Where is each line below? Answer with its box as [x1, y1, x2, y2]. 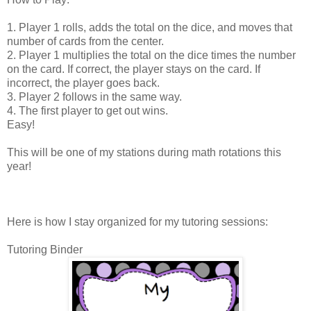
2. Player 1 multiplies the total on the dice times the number [7, 49, 296, 61]
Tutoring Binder [7, 243, 83, 255]
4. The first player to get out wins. [7, 104, 168, 117]
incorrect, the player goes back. [7, 76, 160, 89]
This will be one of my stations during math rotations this [7, 146, 281, 158]
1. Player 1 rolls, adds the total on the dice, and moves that [7, 21, 292, 33]
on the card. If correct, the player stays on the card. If [7, 62, 260, 75]
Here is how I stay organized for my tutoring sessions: [7, 215, 268, 228]
